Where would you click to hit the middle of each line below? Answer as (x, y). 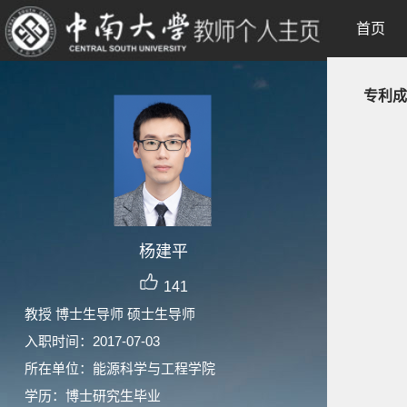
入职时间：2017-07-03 (92, 341)
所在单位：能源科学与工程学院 (120, 368)
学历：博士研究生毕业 (93, 396)
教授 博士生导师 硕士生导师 (110, 314)
